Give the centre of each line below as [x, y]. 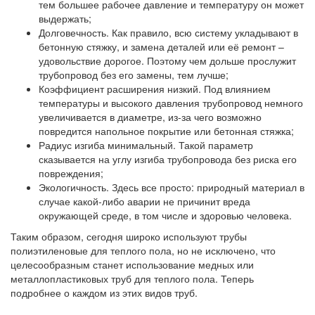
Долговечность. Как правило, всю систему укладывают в [168, 32]
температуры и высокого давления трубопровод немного [171, 103]
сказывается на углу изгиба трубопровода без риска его [168, 159]
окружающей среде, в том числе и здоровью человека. [165, 215]
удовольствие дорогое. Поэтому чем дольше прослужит [167, 60]
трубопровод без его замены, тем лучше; [134, 75]
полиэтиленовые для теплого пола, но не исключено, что [143, 250]
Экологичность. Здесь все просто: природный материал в [172, 187]
